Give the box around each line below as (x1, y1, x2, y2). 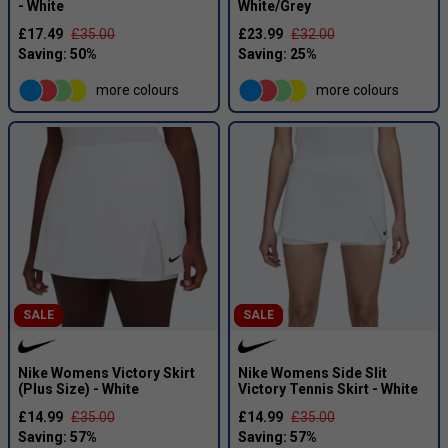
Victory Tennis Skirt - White (238, 381, 418, 397)
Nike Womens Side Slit (238, 365, 387, 381)
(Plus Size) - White (18, 381, 139, 397)
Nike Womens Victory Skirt (18, 365, 195, 381)
